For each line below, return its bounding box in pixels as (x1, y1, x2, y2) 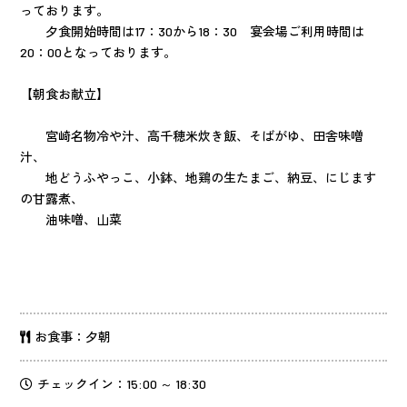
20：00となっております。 (20, 44, 176, 60)
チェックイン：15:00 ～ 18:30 (37, 375, 206, 392)
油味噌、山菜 (20, 211, 122, 227)
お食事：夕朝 (35, 328, 111, 344)
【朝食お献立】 (20, 85, 109, 102)
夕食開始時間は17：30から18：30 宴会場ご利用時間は (20, 23, 364, 39)
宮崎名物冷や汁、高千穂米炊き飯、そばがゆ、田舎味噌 (20, 127, 363, 144)
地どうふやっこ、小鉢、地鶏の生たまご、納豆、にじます (20, 169, 376, 185)
